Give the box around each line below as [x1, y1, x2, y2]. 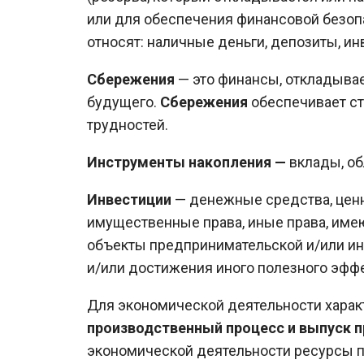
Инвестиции [87, 190, 171, 208]
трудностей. [87, 115, 171, 133]
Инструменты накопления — [87, 153, 289, 171]
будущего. [87, 93, 160, 110]
